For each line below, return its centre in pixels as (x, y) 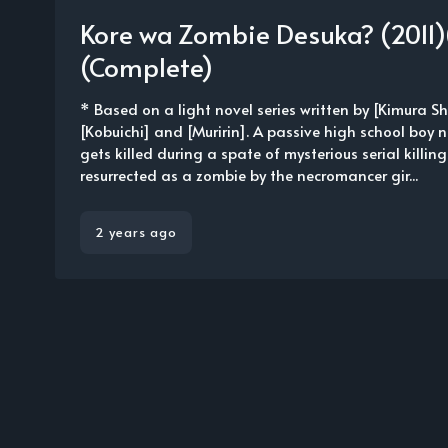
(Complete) (146, 66)
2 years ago (136, 232)
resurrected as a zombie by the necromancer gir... (249, 174)
